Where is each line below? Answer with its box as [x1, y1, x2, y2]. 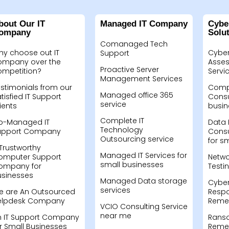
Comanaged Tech [100, 39, 168, 49]
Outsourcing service [100, 134, 174, 144]
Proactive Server [100, 64, 159, 75]
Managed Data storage [100, 176, 187, 186]
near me [100, 211, 131, 221]
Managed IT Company [100, 19, 188, 29]
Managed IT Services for [100, 150, 187, 161]
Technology [100, 125, 143, 135]
